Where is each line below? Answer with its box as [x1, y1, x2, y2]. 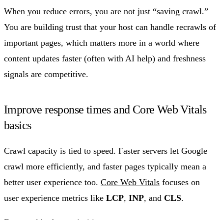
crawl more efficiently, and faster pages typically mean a [4, 161, 206, 171]
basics [4, 118, 31, 132]
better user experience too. [4, 177, 101, 187]
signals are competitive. [4, 69, 88, 79]
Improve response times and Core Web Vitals [4, 103, 207, 116]
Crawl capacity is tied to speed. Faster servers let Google [4, 145, 207, 156]
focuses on [160, 177, 200, 187]
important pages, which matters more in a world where [4, 37, 199, 48]
